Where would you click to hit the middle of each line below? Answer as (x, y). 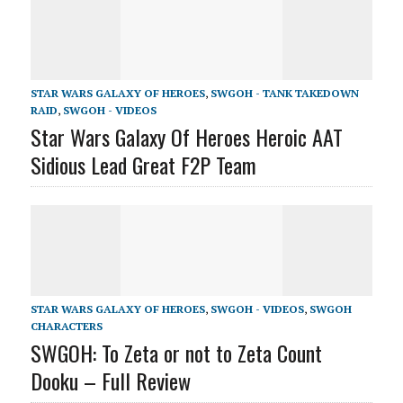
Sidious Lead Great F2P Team (143, 165)
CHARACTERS (66, 326)
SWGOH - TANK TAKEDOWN (284, 93)
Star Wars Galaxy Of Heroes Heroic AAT (186, 137)
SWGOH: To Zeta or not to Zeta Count (176, 353)
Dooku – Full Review (110, 381)
